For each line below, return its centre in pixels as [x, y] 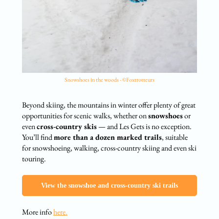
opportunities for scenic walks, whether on [85, 115]
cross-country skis [66, 126]
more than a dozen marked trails [108, 137]
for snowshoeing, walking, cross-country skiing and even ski [109, 148]
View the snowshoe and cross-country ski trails [109, 185]
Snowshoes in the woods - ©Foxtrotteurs [109, 79]
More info [37, 212]
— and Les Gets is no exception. [144, 126]
